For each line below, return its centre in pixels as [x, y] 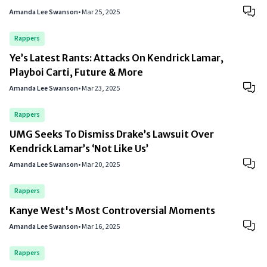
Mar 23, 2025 [101, 89]
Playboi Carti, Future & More [76, 72]
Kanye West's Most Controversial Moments [112, 210]
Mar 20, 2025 [101, 165]
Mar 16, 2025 [101, 227]
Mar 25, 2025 [101, 12]
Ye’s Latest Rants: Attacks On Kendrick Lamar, [117, 58]
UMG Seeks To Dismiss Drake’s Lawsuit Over [112, 134]
